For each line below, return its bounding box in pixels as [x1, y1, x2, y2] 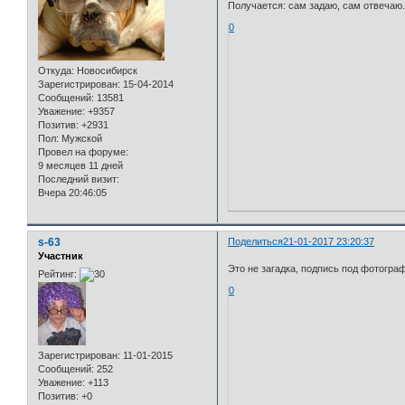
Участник [38, 250, 83, 262]
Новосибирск [74, 65, 137, 77]
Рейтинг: [38, 268, 77, 279]
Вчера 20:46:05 [38, 187, 107, 199]
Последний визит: [38, 174, 119, 185]
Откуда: [38, 65, 74, 77]
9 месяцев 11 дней [38, 160, 123, 172]
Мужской [59, 133, 102, 145]
